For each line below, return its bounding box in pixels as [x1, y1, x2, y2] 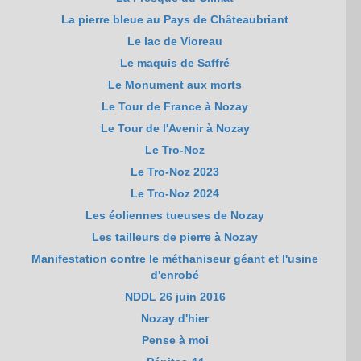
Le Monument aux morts [108, 78, 243, 92]
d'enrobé [151, 268, 200, 282]
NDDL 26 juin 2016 [124, 290, 226, 304]
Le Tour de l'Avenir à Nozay [100, 122, 250, 135]
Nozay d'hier [141, 312, 210, 326]
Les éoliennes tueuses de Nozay [85, 209, 265, 222]
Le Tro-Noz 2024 [131, 187, 220, 201]
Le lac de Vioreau [127, 35, 223, 48]
